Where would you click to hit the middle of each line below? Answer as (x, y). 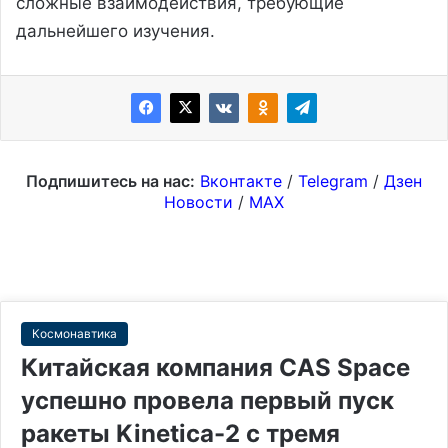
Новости (198, 201)
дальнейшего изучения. (115, 30)
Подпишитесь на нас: (110, 180)
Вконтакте (241, 180)
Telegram (333, 180)
